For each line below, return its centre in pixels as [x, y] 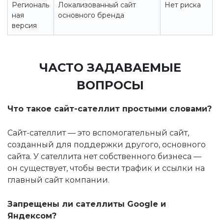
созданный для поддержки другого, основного [107, 145]
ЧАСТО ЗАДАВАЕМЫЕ [110, 68]
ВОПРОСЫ [110, 85]
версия [24, 26]
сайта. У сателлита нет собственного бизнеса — [104, 157]
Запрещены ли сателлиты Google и [87, 204]
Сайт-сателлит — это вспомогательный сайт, [98, 133]
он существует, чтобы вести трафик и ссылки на [106, 168]
